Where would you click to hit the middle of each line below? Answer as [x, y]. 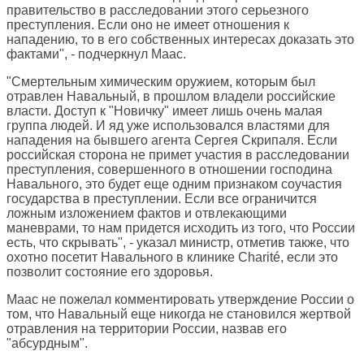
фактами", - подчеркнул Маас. [96, 54]
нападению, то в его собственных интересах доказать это [180, 40]
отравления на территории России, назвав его [147, 329]
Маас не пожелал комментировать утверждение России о [180, 300]
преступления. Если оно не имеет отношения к [148, 25]
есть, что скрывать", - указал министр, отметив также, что [178, 243]
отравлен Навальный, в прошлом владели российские [171, 97]
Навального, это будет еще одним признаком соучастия [174, 184]
